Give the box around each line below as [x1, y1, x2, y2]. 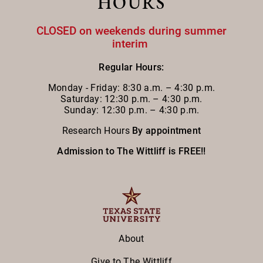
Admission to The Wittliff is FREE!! [57, 146, 206, 157]
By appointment [132, 125, 201, 137]
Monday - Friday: [48, 82, 123, 94]
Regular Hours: [99, 62, 164, 73]
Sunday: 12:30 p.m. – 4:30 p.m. [63, 104, 200, 116]
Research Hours [62, 125, 130, 137]
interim [112, 37, 151, 51]
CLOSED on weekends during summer [36, 24, 227, 38]
